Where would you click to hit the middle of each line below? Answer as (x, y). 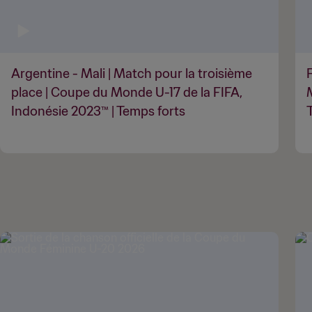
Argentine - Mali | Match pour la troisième (132, 73)
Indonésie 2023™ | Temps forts (98, 111)
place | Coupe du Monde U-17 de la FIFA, (127, 92)
